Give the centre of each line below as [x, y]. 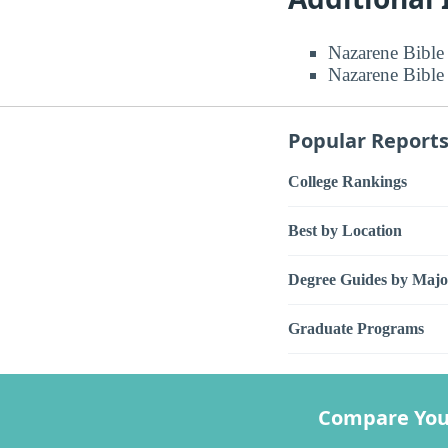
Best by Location [345, 230]
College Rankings [347, 181]
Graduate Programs [356, 328]
